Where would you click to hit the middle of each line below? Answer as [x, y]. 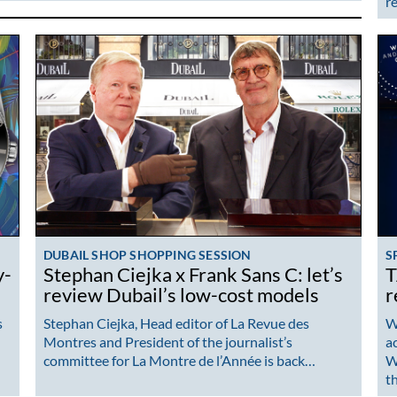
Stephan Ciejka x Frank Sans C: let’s [193, 275]
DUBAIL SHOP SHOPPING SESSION [148, 255]
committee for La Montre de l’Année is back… [179, 360]
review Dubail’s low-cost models [181, 296]
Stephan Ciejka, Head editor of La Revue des [176, 323]
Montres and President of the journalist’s [168, 341]
